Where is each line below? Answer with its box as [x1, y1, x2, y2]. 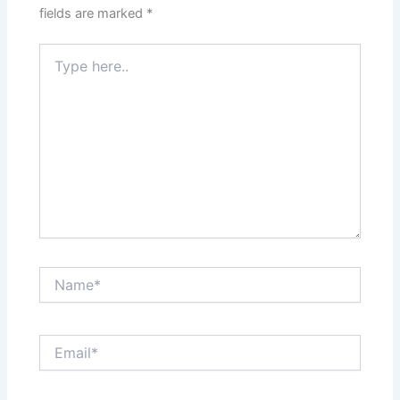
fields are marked [39, 5, 147, 22]
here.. [38, 62, 72, 78]
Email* [38, 334, 76, 350]
